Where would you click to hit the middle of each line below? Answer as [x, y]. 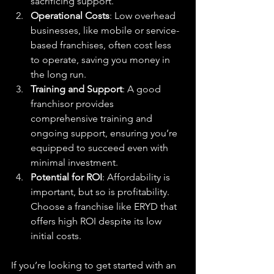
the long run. [58, 74]
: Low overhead [144, 16]
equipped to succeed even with [101, 148]
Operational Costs [70, 16]
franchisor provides [73, 104]
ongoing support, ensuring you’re [105, 133]
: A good [143, 89]
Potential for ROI [66, 177]
